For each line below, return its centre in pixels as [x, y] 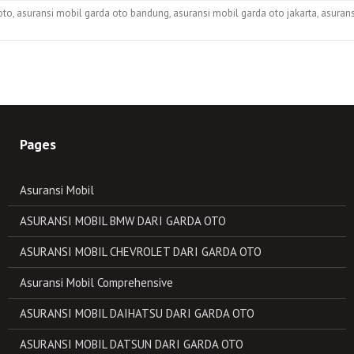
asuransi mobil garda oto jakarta [245, 13]
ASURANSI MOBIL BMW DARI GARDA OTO [123, 221]
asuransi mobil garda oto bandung [93, 13]
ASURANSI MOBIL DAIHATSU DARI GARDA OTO [137, 313]
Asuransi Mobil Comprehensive [96, 282]
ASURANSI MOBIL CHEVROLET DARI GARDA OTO [141, 252]
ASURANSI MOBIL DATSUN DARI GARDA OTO [132, 344]
